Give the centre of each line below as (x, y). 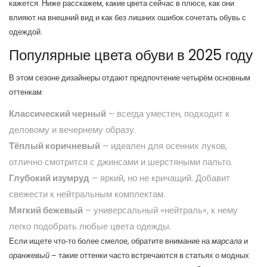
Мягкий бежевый (46, 210)
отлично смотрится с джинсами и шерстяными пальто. (121, 162)
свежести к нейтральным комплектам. (87, 194)
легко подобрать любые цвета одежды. (90, 226)
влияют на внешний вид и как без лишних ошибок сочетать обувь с (128, 18)
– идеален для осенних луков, (164, 146)
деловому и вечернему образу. (72, 130)
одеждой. (26, 32)
